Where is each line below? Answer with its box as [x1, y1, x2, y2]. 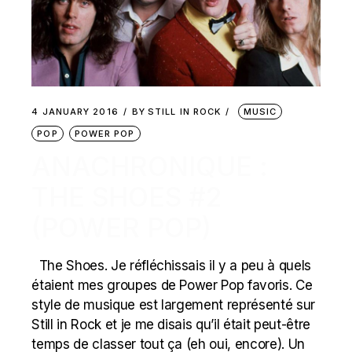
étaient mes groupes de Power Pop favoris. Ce [31, 277, 313, 294]
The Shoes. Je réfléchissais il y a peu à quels [31, 258, 311, 274]
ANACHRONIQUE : [31, 150, 269, 183]
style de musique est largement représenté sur [31, 297, 316, 313]
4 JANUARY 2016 [31, 106, 119, 118]
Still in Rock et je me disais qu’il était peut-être [31, 317, 310, 333]
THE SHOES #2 [31, 181, 222, 214]
